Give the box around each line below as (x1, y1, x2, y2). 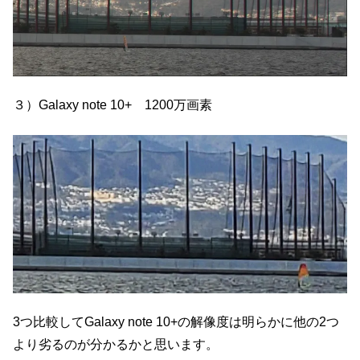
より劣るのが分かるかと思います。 (13, 337, 219, 352)
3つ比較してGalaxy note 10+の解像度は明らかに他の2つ (13, 315, 339, 329)
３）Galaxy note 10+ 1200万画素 (13, 98, 212, 112)
